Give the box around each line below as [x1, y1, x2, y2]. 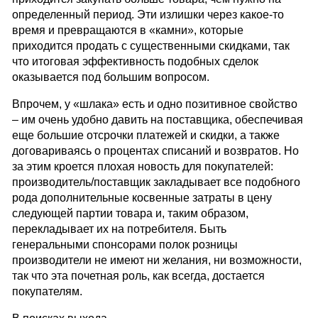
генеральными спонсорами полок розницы [11, 238, 238, 251]
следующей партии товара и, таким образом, [11, 207, 248, 220]
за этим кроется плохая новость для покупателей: [11, 160, 273, 173]
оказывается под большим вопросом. [11, 71, 209, 84]
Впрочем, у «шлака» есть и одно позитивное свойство [11, 98, 297, 111]
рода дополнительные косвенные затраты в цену [11, 192, 272, 204]
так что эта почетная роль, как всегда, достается [11, 270, 265, 283]
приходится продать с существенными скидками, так [11, 40, 290, 53]
